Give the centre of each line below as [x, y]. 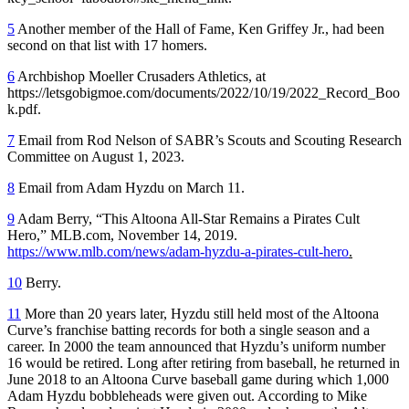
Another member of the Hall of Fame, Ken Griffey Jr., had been [199, 28]
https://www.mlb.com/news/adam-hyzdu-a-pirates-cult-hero [178, 251]
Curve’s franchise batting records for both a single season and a [189, 330]
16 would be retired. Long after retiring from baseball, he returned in [204, 362]
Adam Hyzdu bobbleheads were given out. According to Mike [187, 395]
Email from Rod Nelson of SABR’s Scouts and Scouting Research [208, 140]
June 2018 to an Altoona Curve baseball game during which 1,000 [198, 379]
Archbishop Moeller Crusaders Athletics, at [140, 76]
